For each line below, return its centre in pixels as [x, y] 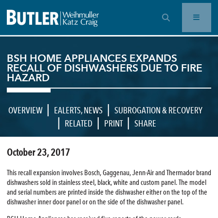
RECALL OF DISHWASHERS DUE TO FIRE [104, 68]
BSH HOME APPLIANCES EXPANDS [92, 58]
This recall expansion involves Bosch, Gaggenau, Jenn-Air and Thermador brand [109, 173]
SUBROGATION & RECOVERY [158, 110]
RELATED [79, 123]
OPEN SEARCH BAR [189, 17]
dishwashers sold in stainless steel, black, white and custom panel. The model [106, 182]
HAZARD [28, 78]
